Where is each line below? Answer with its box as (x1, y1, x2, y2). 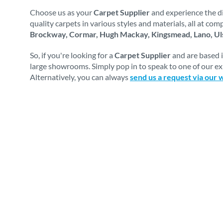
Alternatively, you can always (30, 72, 130, 82)
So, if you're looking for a (30, 50, 114, 60)
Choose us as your (30, 7, 94, 17)
